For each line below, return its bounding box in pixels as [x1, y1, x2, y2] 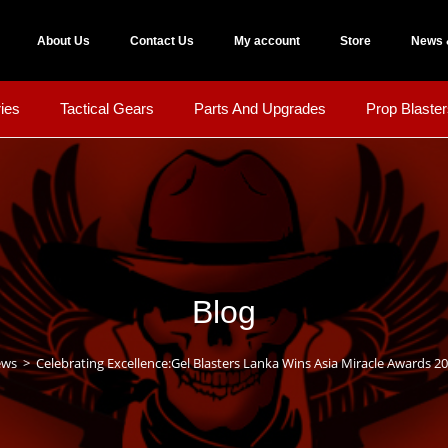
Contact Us [129, 33, 194, 48]
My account [233, 33, 300, 48]
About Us [36, 33, 90, 48]
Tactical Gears [60, 100, 154, 117]
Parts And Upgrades [194, 100, 326, 117]
